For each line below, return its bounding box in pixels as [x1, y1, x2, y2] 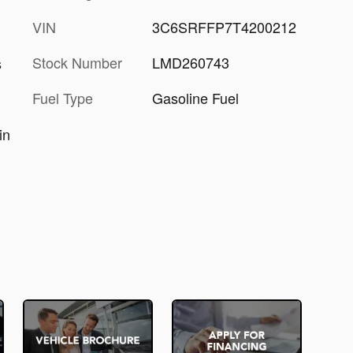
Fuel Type [32, 87, 93, 108]
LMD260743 [151, 52, 229, 72]
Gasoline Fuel [151, 87, 239, 108]
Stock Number [32, 52, 122, 72]
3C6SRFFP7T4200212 [151, 17, 296, 37]
